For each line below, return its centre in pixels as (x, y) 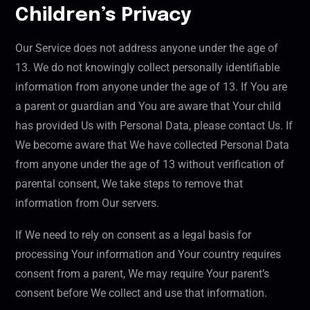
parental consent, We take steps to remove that (129, 184)
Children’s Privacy (103, 16)
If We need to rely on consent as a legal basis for (133, 235)
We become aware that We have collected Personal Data (152, 145)
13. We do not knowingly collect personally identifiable (147, 68)
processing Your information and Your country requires (148, 255)
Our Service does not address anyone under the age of (147, 48)
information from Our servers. (87, 203)
